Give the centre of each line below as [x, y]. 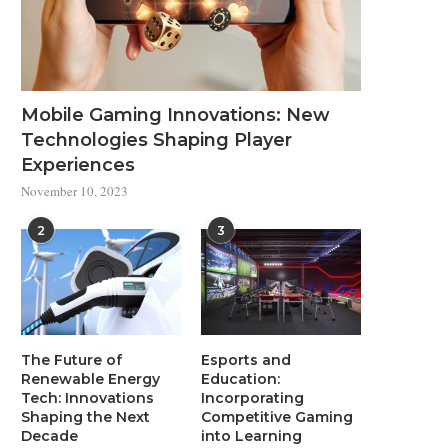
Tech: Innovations [87, 398]
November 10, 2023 [74, 190]
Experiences [78, 164]
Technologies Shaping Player [156, 139]
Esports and [246, 360]
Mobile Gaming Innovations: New [175, 114]
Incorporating [253, 398]
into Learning [252, 436]
